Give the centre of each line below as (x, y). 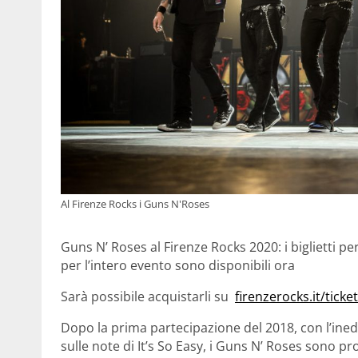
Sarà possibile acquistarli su (148, 296)
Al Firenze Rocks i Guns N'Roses (135, 203)
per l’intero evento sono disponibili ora (178, 265)
